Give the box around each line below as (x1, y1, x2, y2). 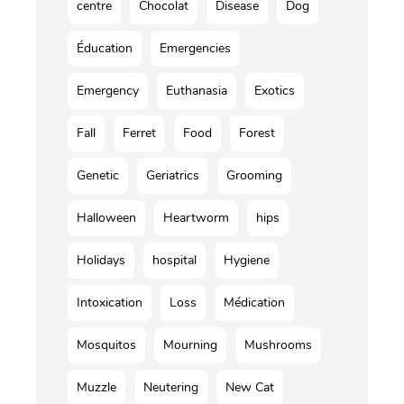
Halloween (77, 209, 136, 227)
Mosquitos (77, 336, 136, 354)
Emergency (77, 82, 139, 100)
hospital (152, 252, 197, 270)
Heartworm (163, 209, 229, 227)
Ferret (123, 124, 156, 142)
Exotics (254, 82, 295, 100)
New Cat (225, 379, 274, 397)
